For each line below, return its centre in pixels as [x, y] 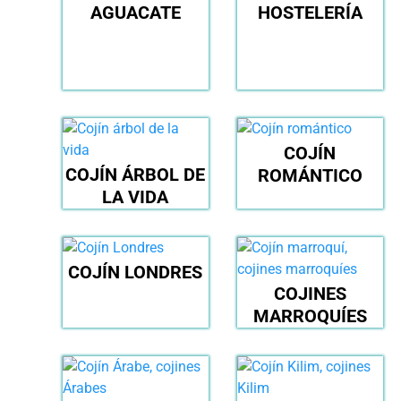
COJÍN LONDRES [136, 273]
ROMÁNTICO [310, 176]
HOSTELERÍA [310, 13]
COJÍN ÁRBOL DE [136, 175]
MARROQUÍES [310, 316]
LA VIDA [136, 197]
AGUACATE [135, 13]
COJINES [310, 294]
